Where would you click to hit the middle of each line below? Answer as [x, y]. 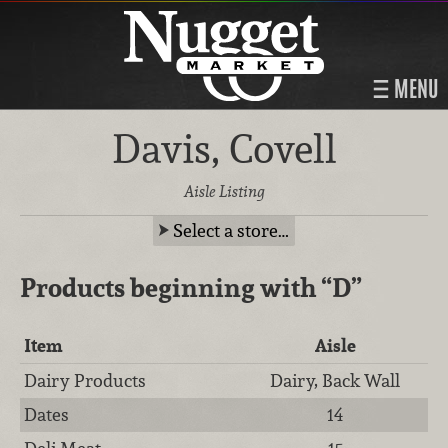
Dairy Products [85, 380]
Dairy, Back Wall [335, 380]
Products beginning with [170, 287]
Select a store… [231, 230]
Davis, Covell [224, 149]
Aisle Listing [224, 191]
